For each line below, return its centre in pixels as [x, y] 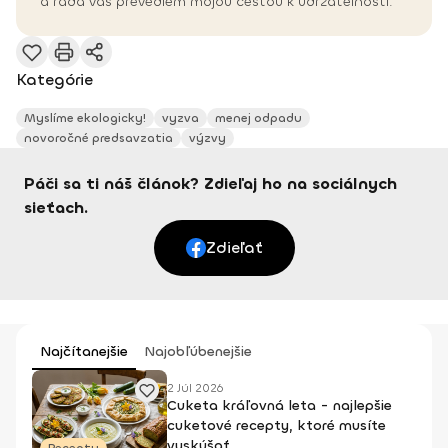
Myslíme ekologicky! [85, 118]
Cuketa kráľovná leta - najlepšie [279, 406]
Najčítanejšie [84, 352]
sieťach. [56, 208]
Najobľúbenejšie [198, 352]
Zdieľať [234, 248]
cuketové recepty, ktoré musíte [276, 426]
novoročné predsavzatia [98, 138]
